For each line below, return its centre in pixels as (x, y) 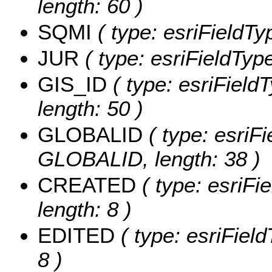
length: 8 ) (85, 209)
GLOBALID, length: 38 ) (149, 159)
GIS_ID (72, 84)
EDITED (76, 236)
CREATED (87, 185)
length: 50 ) (90, 109)
